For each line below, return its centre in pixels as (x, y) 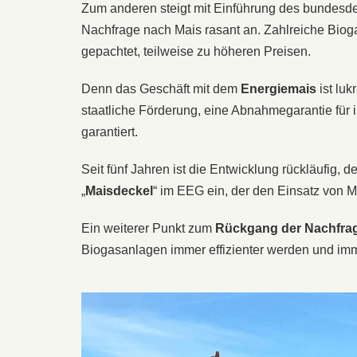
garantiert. (110, 131)
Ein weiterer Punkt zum (148, 228)
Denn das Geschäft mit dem (161, 88)
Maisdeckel (119, 190)
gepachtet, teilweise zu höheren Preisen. (196, 51)
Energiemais (279, 88)
